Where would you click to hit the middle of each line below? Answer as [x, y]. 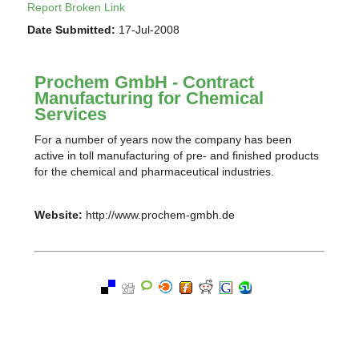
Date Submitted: [72, 29]
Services [71, 115]
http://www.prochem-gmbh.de [159, 215]
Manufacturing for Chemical [149, 99]
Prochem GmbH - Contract [145, 83]
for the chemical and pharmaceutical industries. [155, 172]
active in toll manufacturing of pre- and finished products [177, 156]
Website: [59, 215]
